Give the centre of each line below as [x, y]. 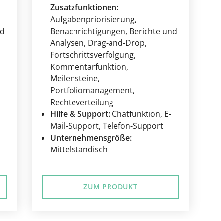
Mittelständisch [79, 150]
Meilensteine [74, 79]
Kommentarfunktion [88, 67]
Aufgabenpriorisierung [92, 19]
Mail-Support [74, 126]
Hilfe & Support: [80, 114]
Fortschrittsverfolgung [92, 55]
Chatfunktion [136, 114]
